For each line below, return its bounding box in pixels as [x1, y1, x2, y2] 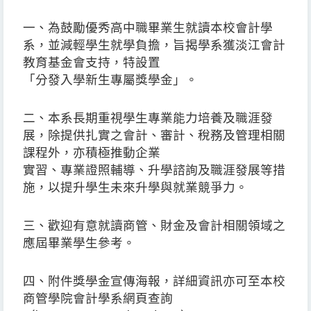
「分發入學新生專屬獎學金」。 [23, 73, 198, 87]
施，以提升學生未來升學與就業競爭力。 [23, 180, 248, 195]
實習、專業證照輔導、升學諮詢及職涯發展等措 [23, 163, 285, 178]
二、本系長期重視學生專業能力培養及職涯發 [23, 111, 273, 126]
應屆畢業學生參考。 [23, 236, 135, 251]
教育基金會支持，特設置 [23, 56, 160, 70]
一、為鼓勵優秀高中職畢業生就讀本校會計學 [23, 21, 273, 35]
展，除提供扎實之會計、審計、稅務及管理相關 [23, 128, 285, 143]
